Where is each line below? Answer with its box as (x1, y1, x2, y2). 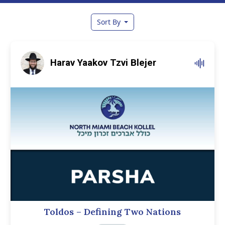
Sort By (96, 17, 123, 27)
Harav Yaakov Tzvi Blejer (50, 57, 156, 68)
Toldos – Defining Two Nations (44, 205, 181, 217)
